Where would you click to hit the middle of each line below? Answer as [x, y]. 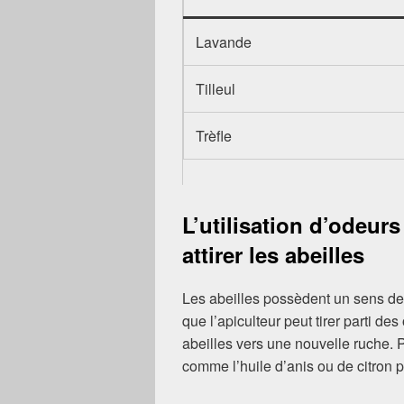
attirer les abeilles [273, 254]
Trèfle [214, 135]
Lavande [224, 41]
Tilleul [216, 88]
